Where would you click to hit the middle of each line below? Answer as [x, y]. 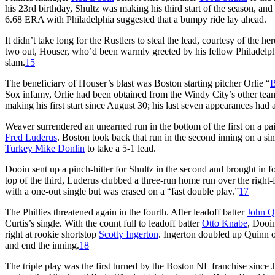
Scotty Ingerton [129, 234]
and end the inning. [42, 245]
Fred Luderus [31, 137]
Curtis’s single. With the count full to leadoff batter [103, 223]
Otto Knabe [225, 223]
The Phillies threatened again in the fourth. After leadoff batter [126, 212]
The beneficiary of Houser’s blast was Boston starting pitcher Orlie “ [137, 83]
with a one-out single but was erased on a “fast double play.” [122, 191]
